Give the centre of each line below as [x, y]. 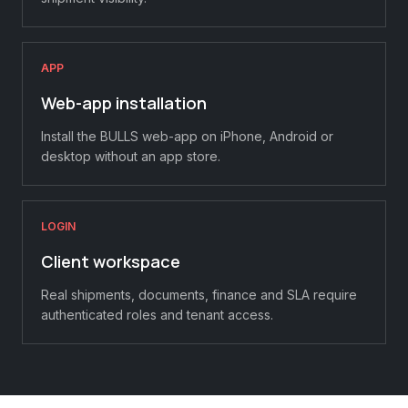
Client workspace [111, 261]
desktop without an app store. [131, 156]
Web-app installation [124, 103]
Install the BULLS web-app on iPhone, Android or [187, 136]
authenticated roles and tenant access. [157, 315]
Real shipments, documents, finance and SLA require [199, 295]
